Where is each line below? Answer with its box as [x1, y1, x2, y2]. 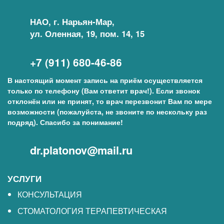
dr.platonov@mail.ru [30, 142, 132, 158]
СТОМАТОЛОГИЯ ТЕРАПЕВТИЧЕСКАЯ [17, 205, 167, 216]
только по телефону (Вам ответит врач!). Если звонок [7, 85, 200, 95]
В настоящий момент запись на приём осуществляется [7, 75, 202, 85]
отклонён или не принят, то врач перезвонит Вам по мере [7, 96, 212, 106]
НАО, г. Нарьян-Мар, [30, 15, 117, 27]
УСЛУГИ [7, 172, 41, 184]
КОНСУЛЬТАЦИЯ [17, 188, 82, 200]
